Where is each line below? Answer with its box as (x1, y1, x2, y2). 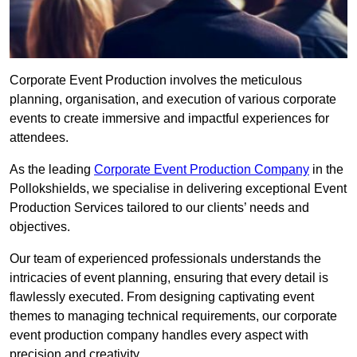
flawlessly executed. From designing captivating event (10, 290, 314, 304)
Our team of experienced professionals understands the (10, 252, 321, 266)
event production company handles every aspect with (10, 328, 308, 343)
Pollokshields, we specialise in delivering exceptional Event (10, 182, 347, 196)
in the (309, 163, 343, 177)
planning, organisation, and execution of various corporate (10, 92, 336, 107)
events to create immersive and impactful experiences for (10, 112, 329, 126)
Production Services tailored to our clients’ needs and (10, 201, 309, 215)
